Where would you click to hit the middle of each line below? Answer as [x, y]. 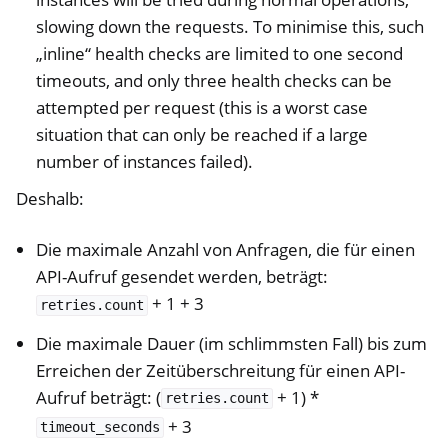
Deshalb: [50, 199]
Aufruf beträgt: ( [99, 397]
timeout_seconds [100, 427]
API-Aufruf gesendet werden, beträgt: [182, 277]
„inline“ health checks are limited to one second [220, 54]
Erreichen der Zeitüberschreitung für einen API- [221, 370]
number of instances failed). [145, 162]
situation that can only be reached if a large [202, 135]
